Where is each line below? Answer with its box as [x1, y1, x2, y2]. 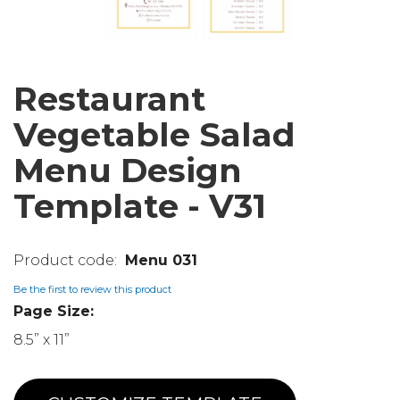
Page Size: [13, 303, 94, 321]
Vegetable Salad [13, 114, 296, 155]
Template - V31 [13, 186, 266, 227]
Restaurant [13, 79, 206, 120]
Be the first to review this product [13, 283, 171, 296]
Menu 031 [125, 252, 197, 270]
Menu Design [13, 150, 242, 191]
